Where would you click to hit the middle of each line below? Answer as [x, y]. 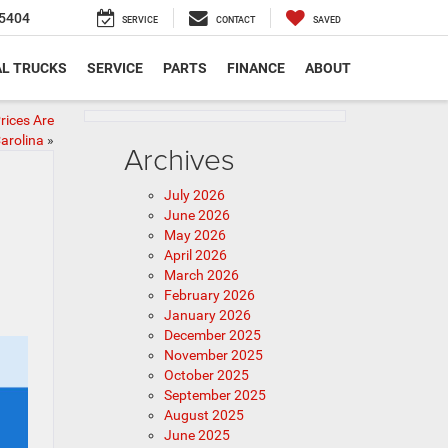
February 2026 [209, 295]
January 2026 [207, 315]
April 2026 [195, 255]
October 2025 [206, 375]
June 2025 [196, 435]
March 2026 [201, 275]
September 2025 [214, 395]
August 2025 [203, 415]
